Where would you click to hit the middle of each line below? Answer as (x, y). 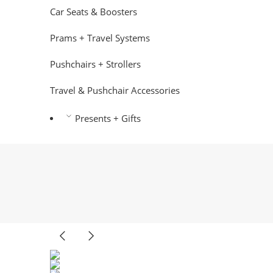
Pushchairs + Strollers (95, 64)
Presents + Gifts (108, 118)
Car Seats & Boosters (94, 12)
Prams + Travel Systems (100, 38)
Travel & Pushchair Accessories (115, 90)
